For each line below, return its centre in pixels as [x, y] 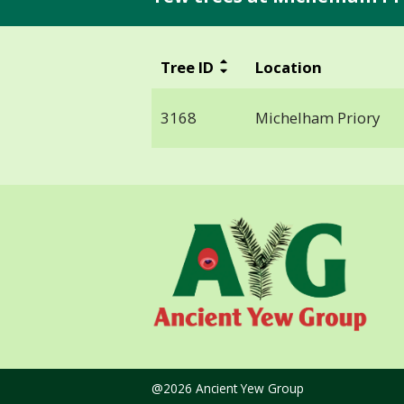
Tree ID [187, 67]
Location [288, 67]
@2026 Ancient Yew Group [228, 389]
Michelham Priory [317, 117]
